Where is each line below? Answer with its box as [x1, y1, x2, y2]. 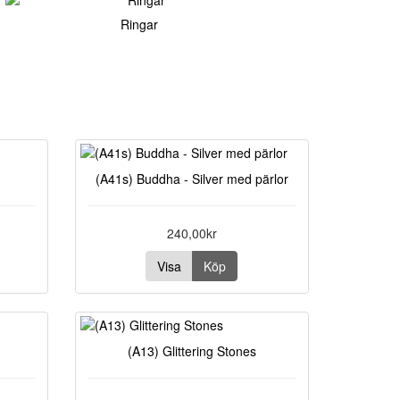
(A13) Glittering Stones [127, 342, 256, 360]
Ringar [121, 15, 158, 33]
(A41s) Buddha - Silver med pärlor [95, 170, 288, 187]
